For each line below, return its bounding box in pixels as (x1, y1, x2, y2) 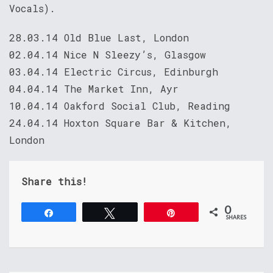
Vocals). (9, 2, 55, 15)
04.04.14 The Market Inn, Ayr (9, 82, 179, 95)
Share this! (21, 175, 87, 188)
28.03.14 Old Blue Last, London (9, 31, 189, 44)
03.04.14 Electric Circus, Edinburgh (9, 65, 218, 78)
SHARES (226, 214, 247, 221)
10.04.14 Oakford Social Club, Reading (9, 99, 230, 112)
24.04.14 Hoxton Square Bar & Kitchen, (9, 116, 232, 129)
